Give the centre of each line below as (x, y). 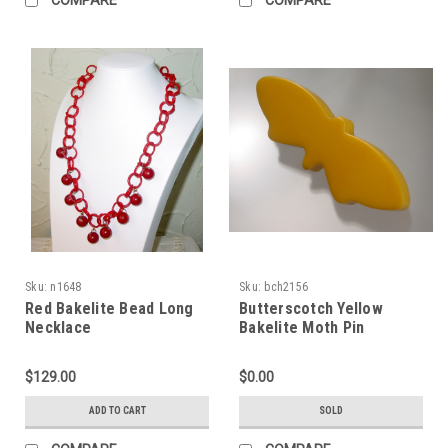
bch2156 (286, 286)
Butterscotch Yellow (311, 308)
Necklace (58, 327)
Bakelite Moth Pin (302, 327)
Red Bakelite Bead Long (109, 308)
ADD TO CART (117, 410)
